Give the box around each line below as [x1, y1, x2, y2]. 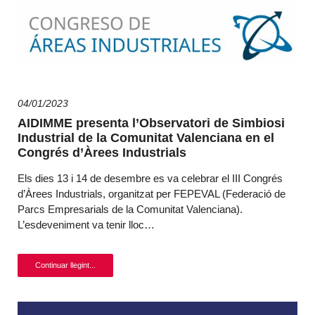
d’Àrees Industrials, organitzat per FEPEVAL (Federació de [18, 188, 285, 200]
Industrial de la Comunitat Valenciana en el [18, 131, 274, 145]
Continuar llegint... [35, 261, 96, 269]
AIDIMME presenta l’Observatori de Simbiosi [18, 116, 285, 130]
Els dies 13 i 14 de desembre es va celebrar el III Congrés [18, 172, 283, 184]
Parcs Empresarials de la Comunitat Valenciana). [18, 203, 243, 215]
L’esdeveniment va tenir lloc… [18, 219, 155, 231]
